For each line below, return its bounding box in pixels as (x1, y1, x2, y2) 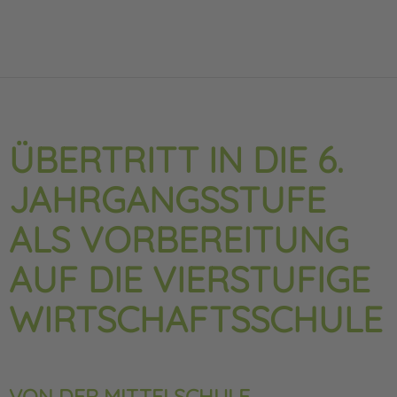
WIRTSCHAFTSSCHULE (9, 297, 383, 342)
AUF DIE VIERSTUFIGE (9, 257, 370, 302)
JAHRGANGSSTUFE (9, 177, 326, 222)
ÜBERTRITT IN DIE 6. (9, 137, 343, 183)
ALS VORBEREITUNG (9, 217, 349, 262)
